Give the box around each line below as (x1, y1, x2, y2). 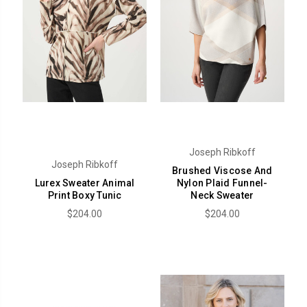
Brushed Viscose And (171, 165, 273, 177)
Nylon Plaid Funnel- (176, 177, 268, 189)
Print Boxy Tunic (47, 190, 122, 201)
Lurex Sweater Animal (34, 177, 135, 189)
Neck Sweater (191, 190, 254, 201)
